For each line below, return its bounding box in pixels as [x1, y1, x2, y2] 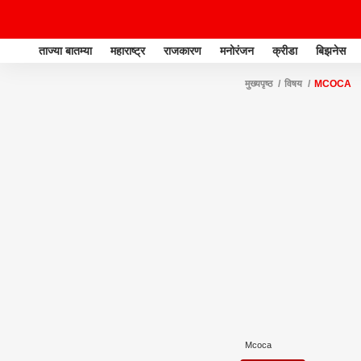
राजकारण [164, 44, 201, 57]
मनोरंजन [220, 44, 254, 57]
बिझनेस [316, 44, 346, 57]
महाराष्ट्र [110, 44, 145, 57]
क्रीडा [272, 44, 297, 57]
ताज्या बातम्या [39, 44, 92, 57]
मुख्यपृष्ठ [245, 78, 272, 89]
